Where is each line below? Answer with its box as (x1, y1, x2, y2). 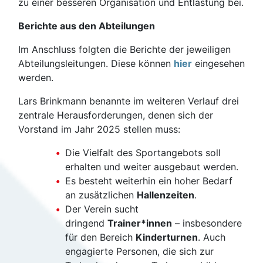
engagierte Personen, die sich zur (65, 245, 214, 257)
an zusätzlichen (65, 189, 137, 201)
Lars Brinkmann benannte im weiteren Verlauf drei (18, 95, 239, 107)
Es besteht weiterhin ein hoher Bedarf (65, 175, 232, 187)
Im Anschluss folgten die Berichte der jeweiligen (18, 43, 231, 55)
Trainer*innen (107, 217, 172, 229)
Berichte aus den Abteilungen (18, 20, 155, 32)
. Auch (198, 231, 225, 243)
